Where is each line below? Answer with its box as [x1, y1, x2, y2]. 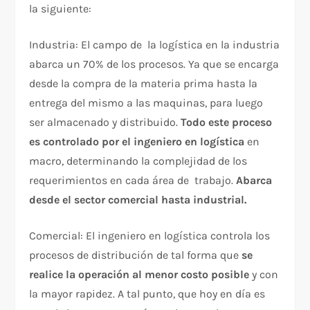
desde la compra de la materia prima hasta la [29, 76, 258, 90]
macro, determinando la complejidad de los [29, 154, 248, 167]
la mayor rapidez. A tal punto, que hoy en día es [29, 286, 266, 300]
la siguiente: [29, 1, 92, 15]
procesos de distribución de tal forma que [29, 248, 242, 262]
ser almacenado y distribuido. [29, 115, 181, 129]
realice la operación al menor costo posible [29, 267, 250, 281]
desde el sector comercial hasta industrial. [29, 192, 247, 206]
